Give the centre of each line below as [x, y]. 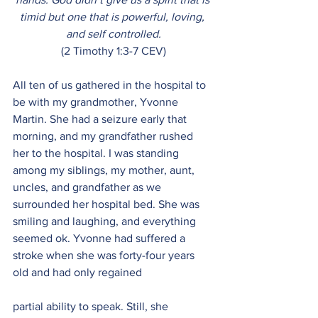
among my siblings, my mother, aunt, [105, 170]
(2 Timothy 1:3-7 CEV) [114, 51]
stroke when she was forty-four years [105, 255]
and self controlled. [114, 34]
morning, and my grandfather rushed [104, 136]
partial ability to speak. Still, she [92, 306]
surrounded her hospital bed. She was [108, 204]
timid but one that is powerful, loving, [114, 17]
